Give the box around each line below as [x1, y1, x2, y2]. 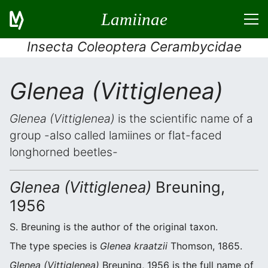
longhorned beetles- [10, 145, 118, 159]
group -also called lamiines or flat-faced [10, 128, 222, 142]
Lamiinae [100, 9, 167, 29]
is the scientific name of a [115, 111, 253, 126]
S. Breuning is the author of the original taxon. [10, 221, 218, 233]
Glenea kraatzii [100, 240, 167, 252]
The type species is [10, 240, 100, 252]
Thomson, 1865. [167, 240, 242, 252]
